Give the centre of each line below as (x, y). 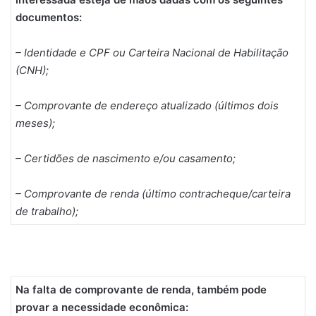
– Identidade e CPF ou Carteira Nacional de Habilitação (152, 52)
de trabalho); (47, 211)
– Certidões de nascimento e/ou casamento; (126, 158)
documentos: (49, 17)
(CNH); (32, 70)
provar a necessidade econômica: (102, 308)
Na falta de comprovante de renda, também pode (141, 290)
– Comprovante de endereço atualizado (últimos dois (147, 105)
